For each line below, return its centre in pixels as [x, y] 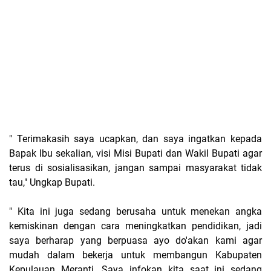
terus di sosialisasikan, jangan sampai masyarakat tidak [135, 168]
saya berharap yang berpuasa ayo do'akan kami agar [135, 240]
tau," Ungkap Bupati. [52, 182]
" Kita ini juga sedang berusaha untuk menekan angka [135, 211]
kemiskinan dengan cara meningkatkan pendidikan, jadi [135, 226]
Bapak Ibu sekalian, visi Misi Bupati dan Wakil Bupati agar [135, 153]
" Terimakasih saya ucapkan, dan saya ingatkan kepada [135, 139]
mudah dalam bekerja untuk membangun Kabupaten [135, 255]
